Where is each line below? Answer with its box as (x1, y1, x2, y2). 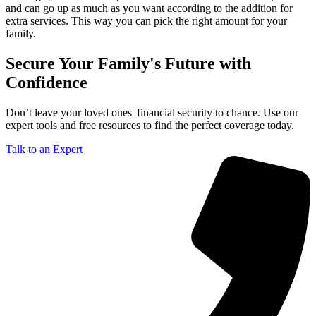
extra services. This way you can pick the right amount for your (6, 15, 287, 28)
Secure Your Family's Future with (6, 54, 251, 73)
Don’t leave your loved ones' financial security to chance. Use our (6, 107, 298, 119)
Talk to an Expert (6, 143, 83, 156)
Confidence (6, 73, 87, 92)
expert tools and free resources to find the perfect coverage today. (6, 119, 294, 132)
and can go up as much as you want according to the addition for (6, 2, 293, 15)
